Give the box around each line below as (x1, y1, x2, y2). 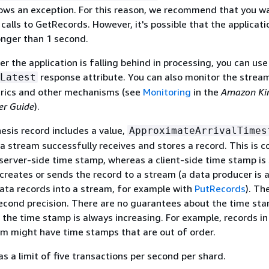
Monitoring (143, 86, 191, 98)
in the (191, 86, 221, 98)
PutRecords (195, 183, 246, 195)
